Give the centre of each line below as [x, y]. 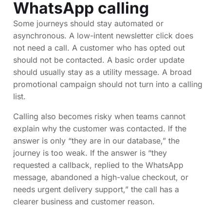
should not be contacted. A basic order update [99, 60]
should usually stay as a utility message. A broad [102, 72]
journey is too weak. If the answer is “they [90, 153]
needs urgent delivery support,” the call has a [96, 189]
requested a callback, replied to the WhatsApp [98, 165]
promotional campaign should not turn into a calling [108, 84]
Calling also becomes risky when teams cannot [99, 116]
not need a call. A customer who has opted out [99, 47]
